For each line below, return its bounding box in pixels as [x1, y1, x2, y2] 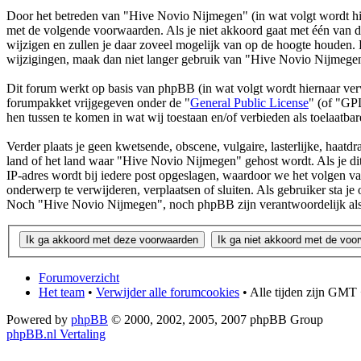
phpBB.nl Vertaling [6, 326, 106, 341]
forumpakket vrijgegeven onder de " [6, 96, 190, 110]
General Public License [190, 96, 309, 110]
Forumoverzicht [39, 270, 119, 284]
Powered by [6, 312, 71, 326]
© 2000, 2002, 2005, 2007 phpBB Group [108, 312, 323, 326]
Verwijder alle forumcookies [96, 284, 239, 299]
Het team [39, 284, 85, 299]
